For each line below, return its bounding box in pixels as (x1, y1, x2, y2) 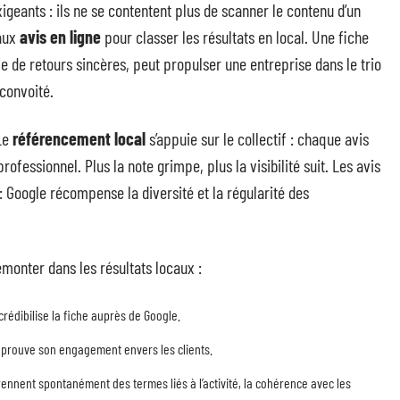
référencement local (12, 128, 146, 149)
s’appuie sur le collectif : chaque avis (146, 128, 369, 149)
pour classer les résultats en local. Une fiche (101, 26, 369, 47)
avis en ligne (20, 26, 101, 47)
